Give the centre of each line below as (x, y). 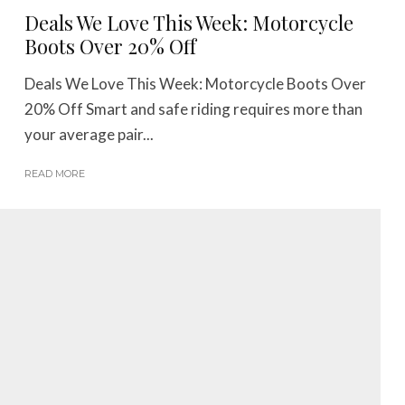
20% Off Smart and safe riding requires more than (194, 108)
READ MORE (55, 173)
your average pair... (89, 134)
